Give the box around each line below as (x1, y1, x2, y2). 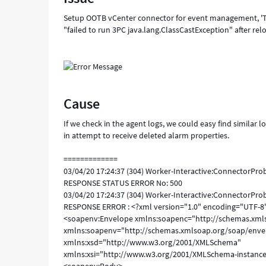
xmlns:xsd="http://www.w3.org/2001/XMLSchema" (64, 236, 242, 248)
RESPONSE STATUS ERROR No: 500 (64, 177, 183, 188)
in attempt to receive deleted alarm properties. (64, 129, 230, 141)
